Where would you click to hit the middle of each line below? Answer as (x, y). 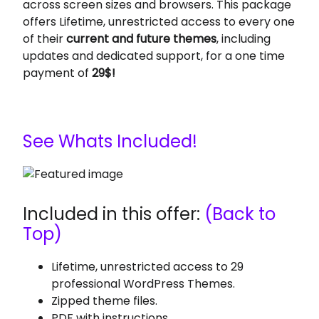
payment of (58, 73)
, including (244, 39)
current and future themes (142, 39)
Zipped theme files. (105, 301)
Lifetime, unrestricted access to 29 (148, 267)
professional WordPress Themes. (143, 284)
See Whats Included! (110, 141)
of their (45, 39)
